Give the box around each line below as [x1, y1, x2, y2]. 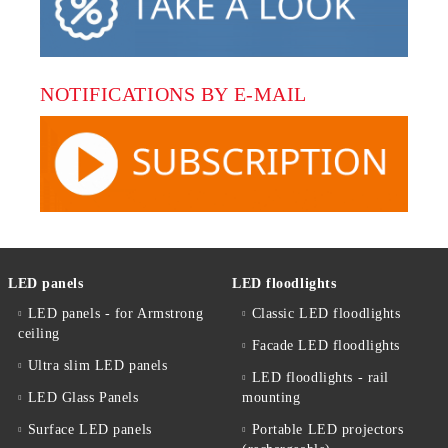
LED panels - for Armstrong [27, 305, 204, 321]
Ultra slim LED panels [27, 357, 168, 373]
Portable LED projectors [251, 421, 404, 437]
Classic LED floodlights [251, 305, 401, 321]
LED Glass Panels [27, 389, 139, 405]
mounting [242, 389, 301, 405]
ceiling [18, 325, 60, 341]
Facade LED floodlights [251, 337, 400, 353]
